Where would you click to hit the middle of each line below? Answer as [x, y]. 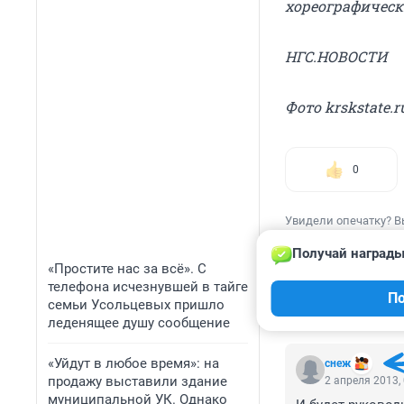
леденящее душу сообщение [139, 323]
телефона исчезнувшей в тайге [148, 287]
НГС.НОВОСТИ [336, 57]
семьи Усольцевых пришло [136, 305]
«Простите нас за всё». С [127, 269]
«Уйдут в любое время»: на [133, 363]
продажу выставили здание [138, 381]
